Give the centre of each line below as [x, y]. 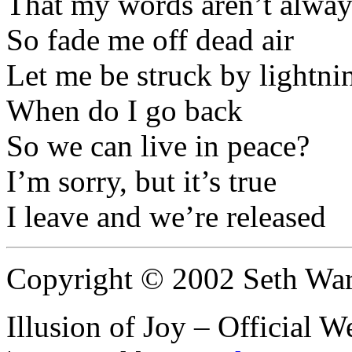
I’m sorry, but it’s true [141, 181]
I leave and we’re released [166, 216]
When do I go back [125, 110]
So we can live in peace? [158, 145]
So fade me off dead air [150, 39]
